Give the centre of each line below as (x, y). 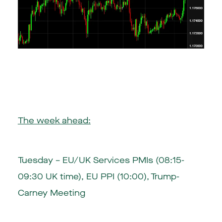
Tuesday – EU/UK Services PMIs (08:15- (101, 161)
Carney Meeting (51, 193)
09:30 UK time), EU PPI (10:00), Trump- (98, 177)
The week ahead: (54, 120)
